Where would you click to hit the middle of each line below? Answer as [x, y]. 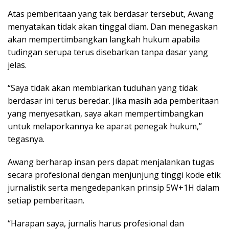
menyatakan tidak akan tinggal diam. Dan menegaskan [113, 27]
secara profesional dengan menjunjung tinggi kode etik [114, 175]
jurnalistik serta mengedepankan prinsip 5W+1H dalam [113, 188]
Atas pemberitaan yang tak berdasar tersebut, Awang [111, 14]
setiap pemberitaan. [46, 201]
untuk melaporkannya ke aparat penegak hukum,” [105, 127]
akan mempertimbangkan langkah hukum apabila [104, 40]
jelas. [17, 65]
